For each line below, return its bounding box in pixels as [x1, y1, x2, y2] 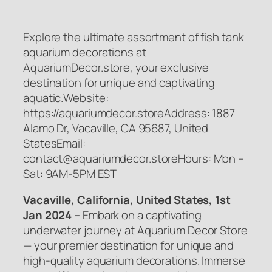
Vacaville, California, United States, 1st [23, 192, 231, 208]
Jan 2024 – [23, 207, 83, 223]
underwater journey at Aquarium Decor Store [23, 222, 248, 239]
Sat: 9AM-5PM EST [23, 165, 117, 182]
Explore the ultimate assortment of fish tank [23, 29, 244, 45]
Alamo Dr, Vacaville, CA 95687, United [23, 120, 209, 136]
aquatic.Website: [23, 89, 109, 106]
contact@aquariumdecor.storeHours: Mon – [23, 150, 245, 166]
